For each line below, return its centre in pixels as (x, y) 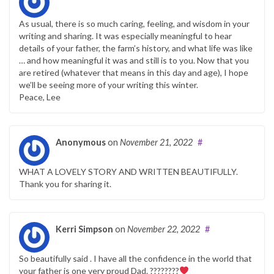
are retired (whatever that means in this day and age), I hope (134, 72)
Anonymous (81, 142)
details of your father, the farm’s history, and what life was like (136, 48)
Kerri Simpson (84, 229)
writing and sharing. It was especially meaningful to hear (125, 35)
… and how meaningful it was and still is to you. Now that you (134, 60)
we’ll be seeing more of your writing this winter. (109, 84)
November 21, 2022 (156, 142)
